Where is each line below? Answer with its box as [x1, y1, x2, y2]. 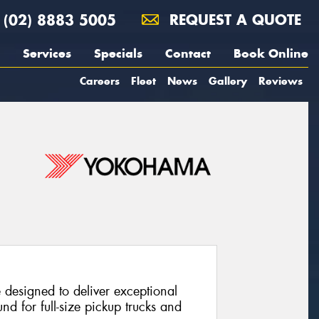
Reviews [258, 74, 303, 88]
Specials [94, 46, 142, 61]
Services [23, 46, 71, 61]
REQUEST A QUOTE [164, 11, 301, 28]
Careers [80, 74, 120, 88]
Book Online [234, 46, 308, 61]
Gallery [209, 74, 247, 88]
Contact [165, 46, 211, 61]
